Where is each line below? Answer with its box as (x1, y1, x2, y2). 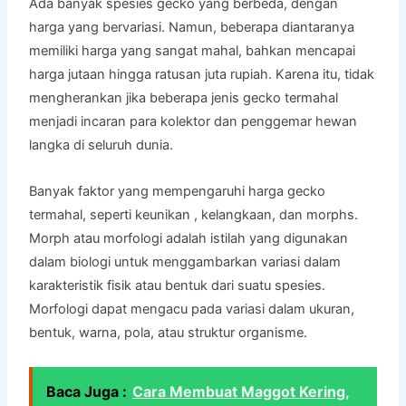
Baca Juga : (46, 382, 128, 401)
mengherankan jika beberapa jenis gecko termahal (29, 89, 339, 106)
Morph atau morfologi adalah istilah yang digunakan (29, 229, 349, 246)
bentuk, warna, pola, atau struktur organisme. (29, 324, 308, 341)
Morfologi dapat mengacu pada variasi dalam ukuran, (29, 300, 355, 317)
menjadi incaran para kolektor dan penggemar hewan (29, 112, 358, 130)
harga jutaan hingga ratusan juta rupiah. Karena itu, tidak (29, 65, 375, 82)
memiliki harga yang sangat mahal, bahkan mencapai (29, 42, 356, 59)
